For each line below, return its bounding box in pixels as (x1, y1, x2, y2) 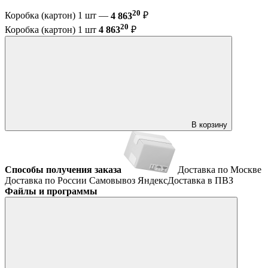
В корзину (191, 120, 227, 129)
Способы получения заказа (5, 164, 121, 175)
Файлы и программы (5, 185, 98, 196)
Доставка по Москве (178, 164, 261, 175)
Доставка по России (5, 175, 89, 185)
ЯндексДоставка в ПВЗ (138, 175, 233, 185)
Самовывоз (89, 175, 138, 185)
